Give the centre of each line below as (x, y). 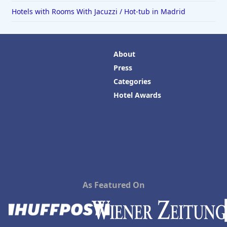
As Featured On (113, 185)
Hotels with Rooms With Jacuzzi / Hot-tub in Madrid (98, 11)
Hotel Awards (137, 95)
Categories (132, 81)
